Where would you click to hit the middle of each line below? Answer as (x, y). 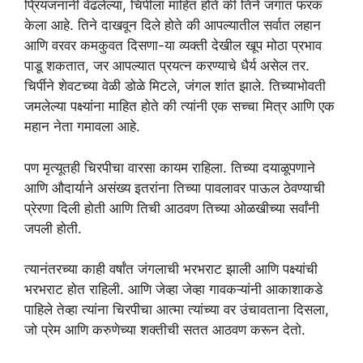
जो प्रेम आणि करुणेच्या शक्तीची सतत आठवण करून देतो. (165, 330)
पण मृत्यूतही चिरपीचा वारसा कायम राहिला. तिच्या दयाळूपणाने (170, 167)
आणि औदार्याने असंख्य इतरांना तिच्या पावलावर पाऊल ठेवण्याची (175, 188)
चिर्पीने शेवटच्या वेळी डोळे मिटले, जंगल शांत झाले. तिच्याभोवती (175, 86)
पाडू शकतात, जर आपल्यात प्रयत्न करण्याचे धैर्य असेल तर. (167, 66)
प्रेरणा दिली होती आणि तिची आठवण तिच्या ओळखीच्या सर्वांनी (172, 208)
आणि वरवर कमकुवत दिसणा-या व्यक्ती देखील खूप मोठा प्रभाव (173, 46)
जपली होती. (53, 228)
